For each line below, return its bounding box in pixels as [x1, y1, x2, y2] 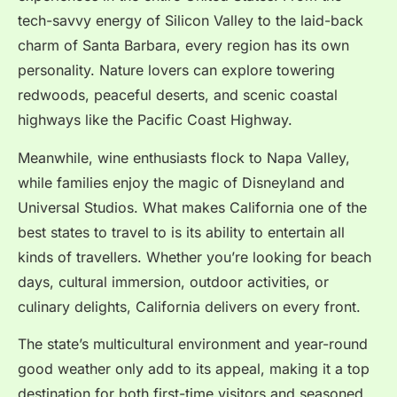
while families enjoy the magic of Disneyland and [18, 173, 345, 191]
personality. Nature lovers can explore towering [18, 61, 335, 80]
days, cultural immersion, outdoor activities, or [18, 272, 329, 291]
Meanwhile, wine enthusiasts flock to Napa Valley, [18, 148, 350, 167]
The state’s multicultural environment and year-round [18, 334, 368, 353]
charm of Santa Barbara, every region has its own [18, 36, 349, 55]
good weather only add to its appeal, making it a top [18, 359, 370, 378]
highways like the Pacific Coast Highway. [18, 111, 292, 129]
